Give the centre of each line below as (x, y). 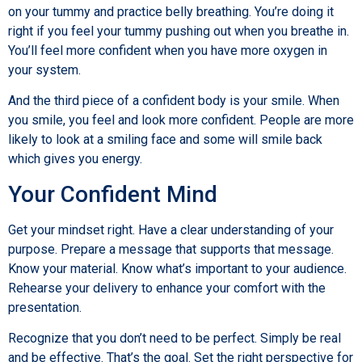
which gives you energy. (75, 159)
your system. (44, 69)
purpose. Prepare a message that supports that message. (171, 249)
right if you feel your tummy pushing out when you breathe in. (179, 31)
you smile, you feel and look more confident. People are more (181, 120)
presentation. (45, 307)
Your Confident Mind (113, 194)
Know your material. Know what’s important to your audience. (177, 268)
